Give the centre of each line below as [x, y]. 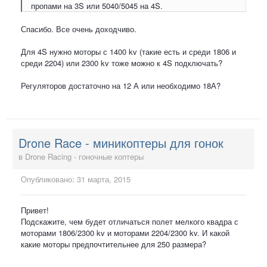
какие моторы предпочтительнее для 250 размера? [114, 244]
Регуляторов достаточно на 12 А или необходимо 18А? [121, 85]
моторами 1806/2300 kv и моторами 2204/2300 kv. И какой [125, 233]
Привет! [35, 210]
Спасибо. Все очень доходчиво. [79, 29]
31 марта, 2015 [104, 179]
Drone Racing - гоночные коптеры [84, 157]
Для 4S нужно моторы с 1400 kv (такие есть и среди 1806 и [128, 51]
